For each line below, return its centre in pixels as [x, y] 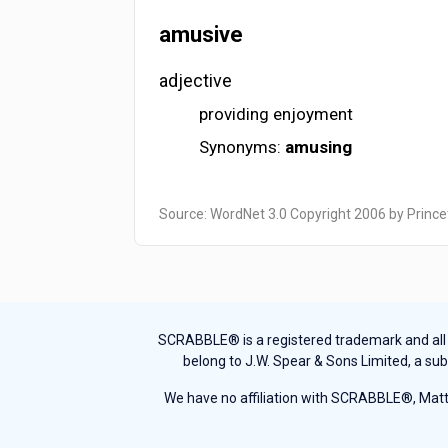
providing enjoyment [276, 114]
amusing [319, 147]
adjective [196, 81]
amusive [201, 35]
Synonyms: [242, 147]
